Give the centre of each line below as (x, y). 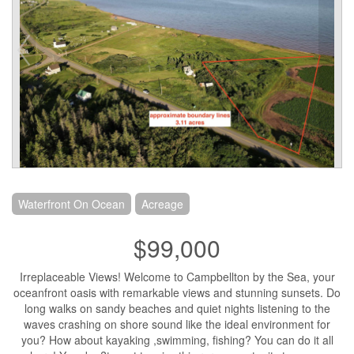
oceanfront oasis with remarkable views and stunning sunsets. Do (177, 292)
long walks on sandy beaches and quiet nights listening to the (177, 308)
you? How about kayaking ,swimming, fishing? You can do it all (177, 339)
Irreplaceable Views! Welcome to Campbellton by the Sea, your (177, 276)
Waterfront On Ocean (72, 203)
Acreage (162, 203)
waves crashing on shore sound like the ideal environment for (177, 324)
